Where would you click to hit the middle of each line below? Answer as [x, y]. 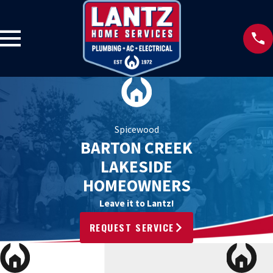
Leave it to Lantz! [136, 204]
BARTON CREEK [136, 148]
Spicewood [136, 130]
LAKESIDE [136, 167]
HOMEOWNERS [136, 186]
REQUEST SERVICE [132, 227]
